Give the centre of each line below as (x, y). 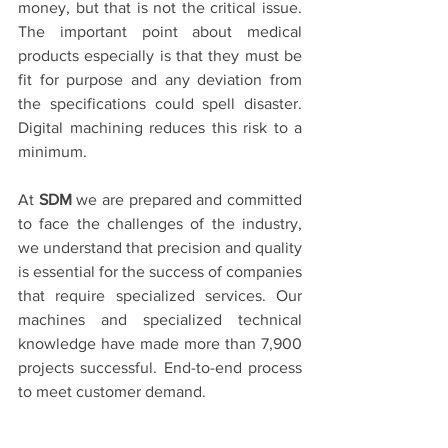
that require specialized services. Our (160, 296)
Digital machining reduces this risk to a (160, 128)
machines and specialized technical (160, 320)
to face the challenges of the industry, (160, 224)
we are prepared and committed (187, 200)
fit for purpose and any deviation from (160, 80)
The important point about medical (160, 32)
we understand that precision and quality (160, 248)
